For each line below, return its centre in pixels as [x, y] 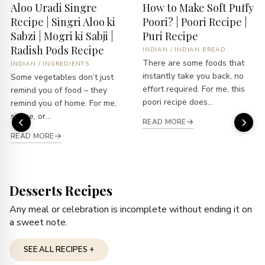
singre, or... [31, 116]
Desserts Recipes [61, 190]
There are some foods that [193, 63]
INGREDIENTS [66, 64]
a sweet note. [38, 222]
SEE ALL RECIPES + [59, 249]
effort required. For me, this [194, 89]
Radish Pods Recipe [57, 50]
